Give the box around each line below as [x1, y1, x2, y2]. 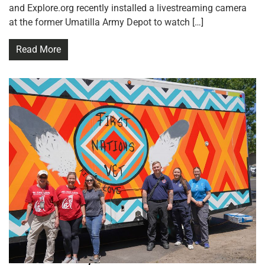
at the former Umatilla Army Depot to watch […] [9, 16, 203, 28]
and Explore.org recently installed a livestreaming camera [9, 2, 247, 14]
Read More [16, 43, 61, 55]
